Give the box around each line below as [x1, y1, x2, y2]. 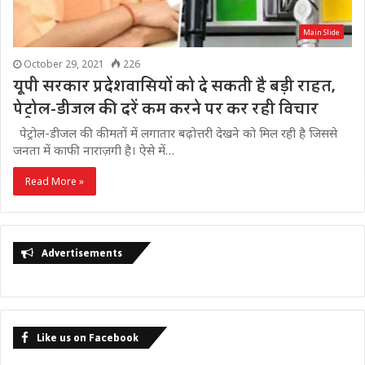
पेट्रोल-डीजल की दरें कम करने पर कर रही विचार [13, 95, 319, 123]
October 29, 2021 [24, 56, 104, 71]
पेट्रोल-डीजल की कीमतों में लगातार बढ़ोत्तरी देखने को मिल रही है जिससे [13, 124, 337, 141]
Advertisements [42, 242, 122, 263]
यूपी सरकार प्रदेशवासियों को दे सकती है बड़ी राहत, [13, 72, 335, 100]
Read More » [25, 174, 84, 188]
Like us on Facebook [37, 327, 139, 348]
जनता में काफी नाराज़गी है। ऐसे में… [13, 141, 174, 158]
